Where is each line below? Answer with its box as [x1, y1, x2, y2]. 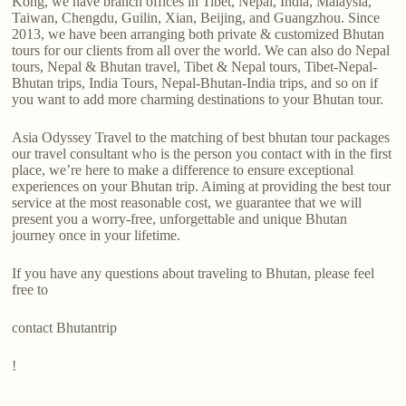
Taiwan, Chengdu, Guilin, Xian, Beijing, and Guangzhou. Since [12, 10, 381, 26]
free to [12, 282, 49, 298]
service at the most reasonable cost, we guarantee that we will [12, 195, 362, 211]
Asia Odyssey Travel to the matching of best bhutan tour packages [12, 130, 391, 146]
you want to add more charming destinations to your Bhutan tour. [12, 92, 384, 108]
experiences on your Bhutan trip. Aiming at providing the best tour [12, 179, 391, 195]
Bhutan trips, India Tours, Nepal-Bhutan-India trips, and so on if [12, 75, 379, 92]
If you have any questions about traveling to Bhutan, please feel [12, 266, 375, 282]
